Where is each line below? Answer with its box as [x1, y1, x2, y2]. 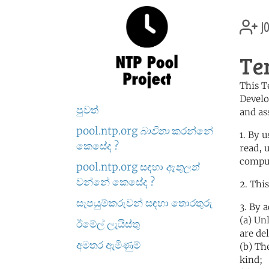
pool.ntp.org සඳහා [76, 160, 166, 174]
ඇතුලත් [166, 160, 199, 174]
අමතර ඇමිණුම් [76, 238, 141, 252]
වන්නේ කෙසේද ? [76, 175, 155, 189]
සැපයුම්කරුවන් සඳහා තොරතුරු [76, 196, 213, 210]
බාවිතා [140, 124, 169, 138]
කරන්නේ [169, 124, 213, 138]
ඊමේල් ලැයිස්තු [76, 217, 140, 231]
